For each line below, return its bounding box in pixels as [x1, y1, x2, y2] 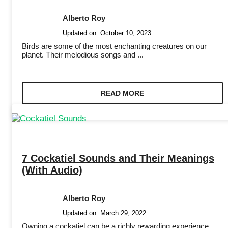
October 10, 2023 [100, 29, 151, 37]
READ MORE [100, 89, 144, 98]
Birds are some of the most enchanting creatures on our [22, 42, 207, 51]
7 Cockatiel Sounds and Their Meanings [22, 152, 214, 164]
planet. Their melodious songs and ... [22, 50, 144, 60]
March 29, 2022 [100, 209, 146, 217]
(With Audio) [22, 164, 82, 176]
